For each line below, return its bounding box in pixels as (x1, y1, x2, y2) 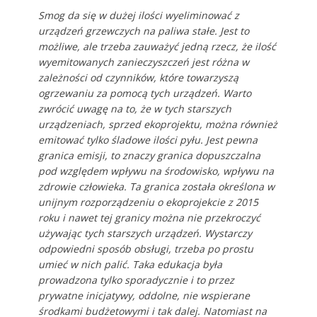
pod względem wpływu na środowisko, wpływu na (38, 163, 274, 178)
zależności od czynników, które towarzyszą (38, 70, 238, 84)
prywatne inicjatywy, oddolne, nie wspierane (38, 288, 250, 302)
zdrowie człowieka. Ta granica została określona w (38, 179, 275, 193)
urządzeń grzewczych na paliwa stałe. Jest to (38, 23, 249, 38)
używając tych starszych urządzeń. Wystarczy (38, 226, 252, 240)
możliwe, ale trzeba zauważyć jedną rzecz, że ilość (38, 39, 276, 53)
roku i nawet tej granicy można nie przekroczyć (38, 210, 260, 224)
